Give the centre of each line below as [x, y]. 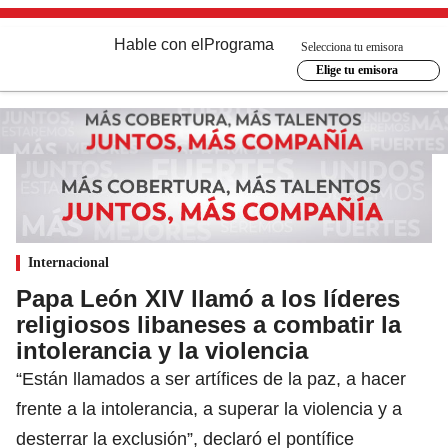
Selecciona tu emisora [352, 46]
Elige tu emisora [356, 70]
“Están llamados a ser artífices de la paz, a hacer [211, 378]
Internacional [68, 262]
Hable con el [159, 44]
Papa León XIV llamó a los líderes [208, 298]
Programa [239, 44]
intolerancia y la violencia [162, 350]
